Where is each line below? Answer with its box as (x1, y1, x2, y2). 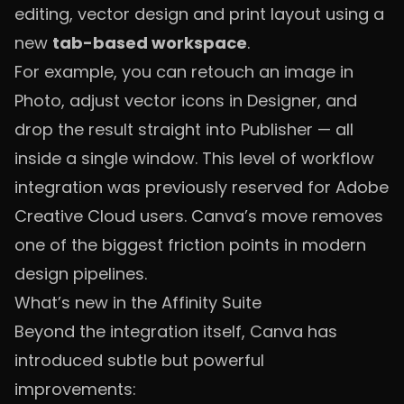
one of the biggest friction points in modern (14, 234, 366, 256)
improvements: (14, 378, 136, 400)
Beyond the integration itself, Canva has (14, 320, 337, 343)
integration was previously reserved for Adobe (14, 176, 389, 198)
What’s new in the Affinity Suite (14, 291, 262, 314)
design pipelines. (14, 262, 147, 285)
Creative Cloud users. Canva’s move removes (14, 205, 383, 227)
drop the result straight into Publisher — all (14, 118, 353, 141)
